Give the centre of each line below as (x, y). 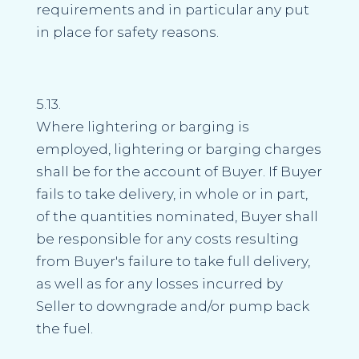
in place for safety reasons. (127, 32)
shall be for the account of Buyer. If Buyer (179, 171)
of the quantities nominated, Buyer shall (177, 216)
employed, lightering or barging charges (178, 149)
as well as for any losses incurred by (159, 283)
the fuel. (64, 328)
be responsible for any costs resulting (167, 238)
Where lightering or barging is (142, 126)
